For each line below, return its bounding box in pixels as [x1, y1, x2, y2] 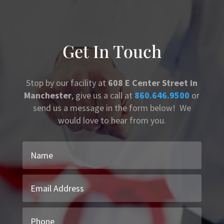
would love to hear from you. [57, 114, 166, 126]
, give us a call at [71, 89, 135, 101]
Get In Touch [62, 39, 161, 62]
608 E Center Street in [108, 77, 198, 88]
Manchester [24, 89, 72, 101]
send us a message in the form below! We [32, 102, 191, 113]
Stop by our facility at [26, 77, 108, 88]
